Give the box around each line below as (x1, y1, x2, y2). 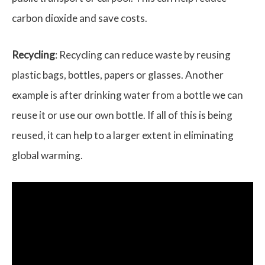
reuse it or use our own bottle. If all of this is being (12, 108, 232, 121)
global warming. (12, 148, 83, 161)
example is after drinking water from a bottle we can (12, 88, 243, 101)
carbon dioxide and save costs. (12, 12, 147, 25)
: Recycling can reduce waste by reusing (55, 48, 231, 61)
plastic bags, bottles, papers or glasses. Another (12, 68, 224, 81)
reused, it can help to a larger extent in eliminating (12, 128, 234, 141)
